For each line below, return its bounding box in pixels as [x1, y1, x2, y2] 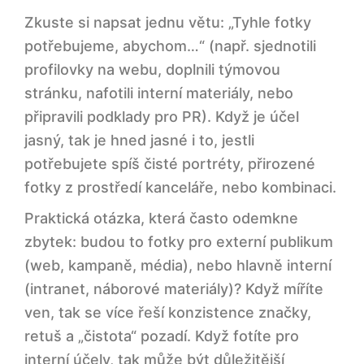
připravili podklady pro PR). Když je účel [24, 108, 299, 126]
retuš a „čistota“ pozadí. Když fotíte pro [24, 327, 299, 345]
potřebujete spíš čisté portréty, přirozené [24, 155, 315, 173]
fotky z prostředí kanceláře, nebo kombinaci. [24, 179, 336, 197]
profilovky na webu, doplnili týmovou [24, 61, 280, 79]
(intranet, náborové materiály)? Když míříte [24, 280, 323, 298]
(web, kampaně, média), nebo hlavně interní [24, 257, 331, 275]
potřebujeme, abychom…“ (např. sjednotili [24, 37, 316, 55]
